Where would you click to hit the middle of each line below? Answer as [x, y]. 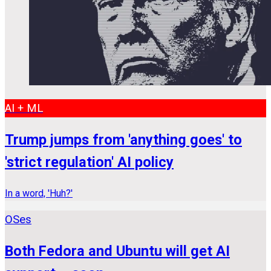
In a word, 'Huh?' [39, 193]
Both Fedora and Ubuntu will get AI [117, 251]
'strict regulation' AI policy [89, 162]
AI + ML [24, 108]
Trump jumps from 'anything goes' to [123, 140]
